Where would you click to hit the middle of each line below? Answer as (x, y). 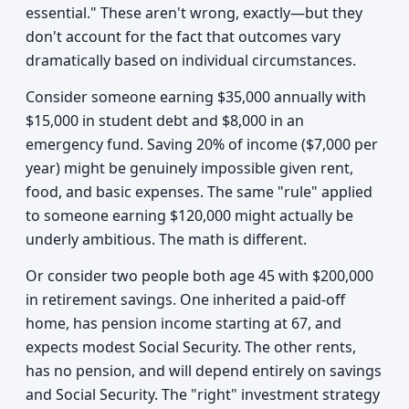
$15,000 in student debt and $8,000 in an (165, 121)
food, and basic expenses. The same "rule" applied (199, 192)
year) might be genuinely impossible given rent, (189, 168)
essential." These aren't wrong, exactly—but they (194, 13)
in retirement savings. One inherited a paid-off (185, 299)
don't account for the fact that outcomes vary (183, 37)
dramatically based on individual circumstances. (191, 60)
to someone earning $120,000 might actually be (189, 215)
